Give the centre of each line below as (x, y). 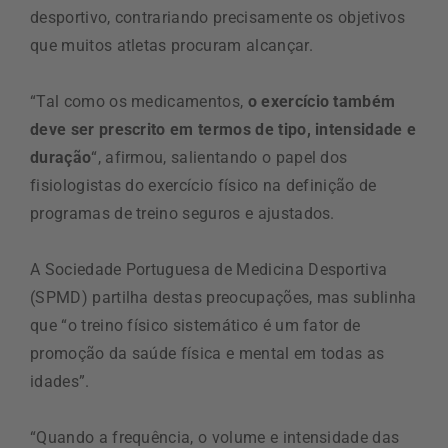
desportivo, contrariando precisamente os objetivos (218, 17)
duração (61, 157)
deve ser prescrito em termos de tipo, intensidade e (223, 129)
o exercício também (321, 101)
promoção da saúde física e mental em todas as (207, 353)
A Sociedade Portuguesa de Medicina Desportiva (209, 269)
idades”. (60, 381)
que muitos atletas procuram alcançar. (171, 45)
